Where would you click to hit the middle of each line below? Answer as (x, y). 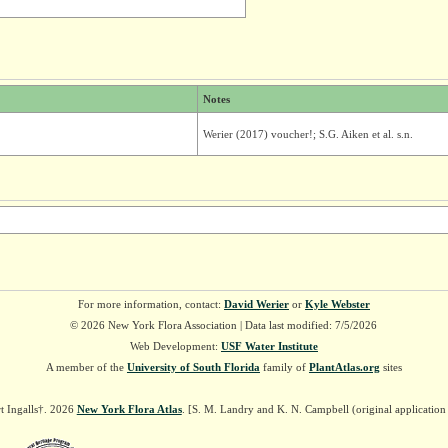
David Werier (256, 304)
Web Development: (175, 346)
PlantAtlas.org (344, 367)
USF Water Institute (269, 346)
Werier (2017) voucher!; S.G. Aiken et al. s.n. (307, 134)
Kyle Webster (337, 304)
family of (284, 367)
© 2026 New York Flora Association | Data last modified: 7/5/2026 (224, 325)
